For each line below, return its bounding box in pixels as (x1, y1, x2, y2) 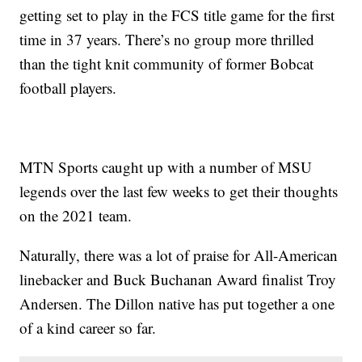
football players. (19, 77, 117, 98)
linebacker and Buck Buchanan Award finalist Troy (19, 268, 337, 289)
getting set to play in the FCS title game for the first (19, 4, 335, 25)
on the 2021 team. (19, 204, 133, 225)
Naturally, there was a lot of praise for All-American (19, 244, 339, 265)
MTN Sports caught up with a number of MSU (19, 156, 313, 177)
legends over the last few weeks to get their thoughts (19, 180, 339, 201)
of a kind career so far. (19, 317, 157, 338)
